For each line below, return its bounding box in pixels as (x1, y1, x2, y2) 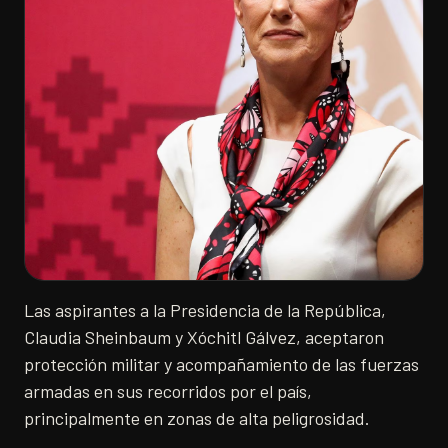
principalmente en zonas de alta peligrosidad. (24, 407, 370, 429)
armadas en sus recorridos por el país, (24, 380, 312, 402)
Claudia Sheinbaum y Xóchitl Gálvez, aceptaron (24, 326, 384, 348)
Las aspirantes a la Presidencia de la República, (24, 299, 386, 321)
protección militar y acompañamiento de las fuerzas (24, 353, 419, 375)
